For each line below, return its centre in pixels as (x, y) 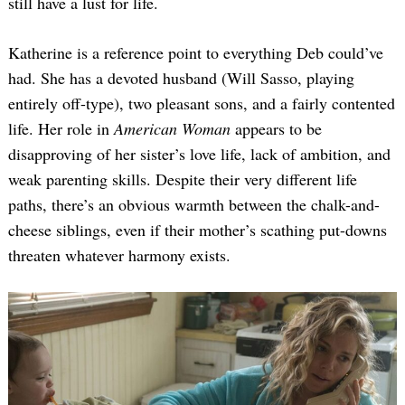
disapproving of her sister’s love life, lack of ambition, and (199, 154)
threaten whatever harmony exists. (119, 255)
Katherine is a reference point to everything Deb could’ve (196, 53)
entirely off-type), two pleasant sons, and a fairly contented (202, 104)
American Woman (172, 129)
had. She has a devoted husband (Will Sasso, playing (181, 78)
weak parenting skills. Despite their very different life (183, 179)
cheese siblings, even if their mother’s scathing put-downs (198, 230)
